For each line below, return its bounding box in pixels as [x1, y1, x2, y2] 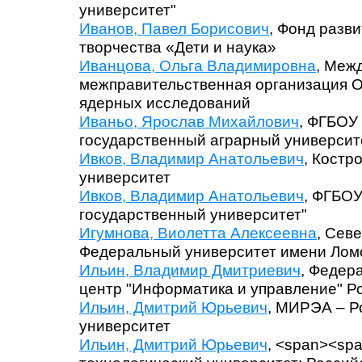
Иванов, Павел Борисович [79, 19, 269, 38]
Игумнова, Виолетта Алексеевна [79, 224, 317, 242]
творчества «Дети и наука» [79, 38, 276, 57]
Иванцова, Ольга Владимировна [79, 57, 316, 75]
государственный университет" [79, 205, 307, 224]
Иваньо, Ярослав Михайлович [79, 112, 299, 131]
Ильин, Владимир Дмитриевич [79, 261, 301, 280]
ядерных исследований [79, 94, 250, 112]
